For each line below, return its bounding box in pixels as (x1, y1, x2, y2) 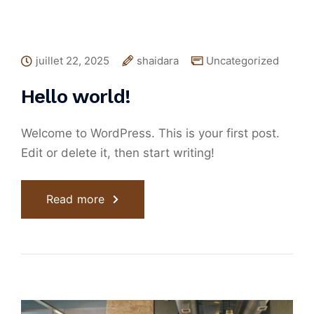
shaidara (137, 54, 179, 67)
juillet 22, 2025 (36, 54, 109, 67)
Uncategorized (206, 54, 279, 67)
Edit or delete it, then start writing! (21, 146, 214, 160)
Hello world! (21, 85, 130, 108)
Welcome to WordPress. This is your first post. (21, 126, 280, 140)
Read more (46, 192, 105, 206)
